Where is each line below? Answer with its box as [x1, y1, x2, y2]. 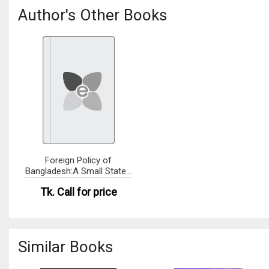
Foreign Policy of [45, 154, 112, 166]
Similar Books [18, 238, 113, 256]
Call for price [56, 185, 117, 198]
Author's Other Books [18, 6, 167, 25]
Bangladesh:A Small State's [25, 165, 132, 177]
